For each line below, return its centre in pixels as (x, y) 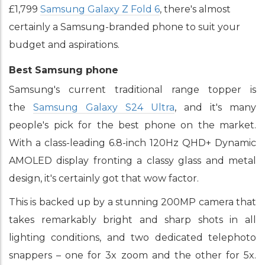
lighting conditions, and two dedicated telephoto (132, 237)
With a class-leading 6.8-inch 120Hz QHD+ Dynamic (132, 143)
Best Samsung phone (64, 70)
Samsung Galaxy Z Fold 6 (100, 9)
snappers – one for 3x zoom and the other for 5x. (132, 255)
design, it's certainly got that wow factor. (104, 178)
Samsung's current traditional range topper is (132, 90)
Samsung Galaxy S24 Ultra (104, 107)
